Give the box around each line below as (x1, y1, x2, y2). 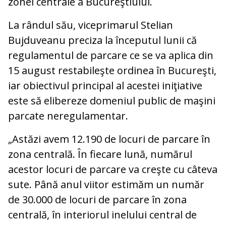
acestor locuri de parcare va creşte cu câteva (8, 162, 217, 177)
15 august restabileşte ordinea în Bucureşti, (8, 64, 216, 78)
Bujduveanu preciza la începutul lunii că (8, 33, 197, 47)
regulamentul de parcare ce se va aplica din (8, 48, 213, 63)
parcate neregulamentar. (8, 109, 128, 123)
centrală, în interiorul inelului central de (8, 208, 197, 222)
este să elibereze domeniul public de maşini (8, 94, 215, 108)
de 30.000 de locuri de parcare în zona (8, 193, 187, 207)
